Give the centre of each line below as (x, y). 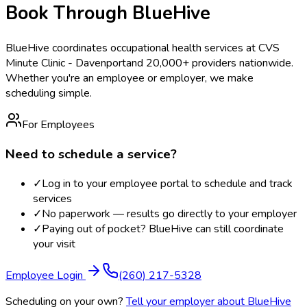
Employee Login (46, 275)
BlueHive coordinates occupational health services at (132, 48)
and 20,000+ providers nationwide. (210, 63)
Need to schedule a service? (91, 154)
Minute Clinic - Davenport (66, 63)
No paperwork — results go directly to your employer (169, 213)
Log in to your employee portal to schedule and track (167, 183)
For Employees (58, 125)
